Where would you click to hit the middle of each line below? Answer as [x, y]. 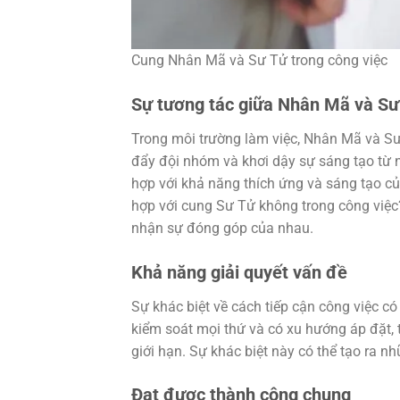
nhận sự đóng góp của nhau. [222, 228]
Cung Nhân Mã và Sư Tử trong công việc [259, 60]
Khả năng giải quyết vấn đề [239, 272]
